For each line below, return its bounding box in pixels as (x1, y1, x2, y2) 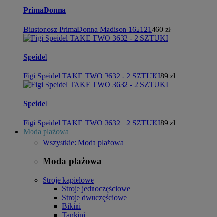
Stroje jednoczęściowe (62, 185, 130, 193)
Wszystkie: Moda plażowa (43, 138, 124, 147)
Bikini (62, 202, 81, 210)
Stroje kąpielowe (43, 176, 94, 184)
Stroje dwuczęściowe (62, 193, 127, 201)
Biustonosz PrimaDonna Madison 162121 (23, 25, 152, 33)
